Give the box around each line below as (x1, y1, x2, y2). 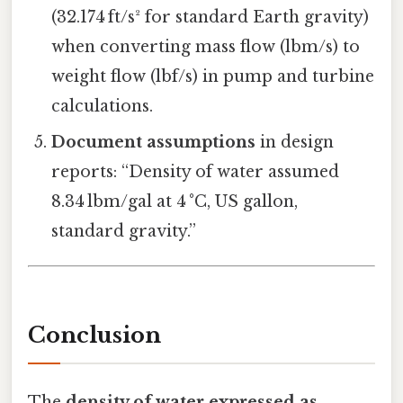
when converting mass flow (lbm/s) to (51, 37, 361, 58)
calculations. (51, 96, 154, 117)
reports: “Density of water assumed (51, 162, 340, 183)
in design (255, 132, 335, 153)
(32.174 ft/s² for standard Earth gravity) (51, 7, 370, 28)
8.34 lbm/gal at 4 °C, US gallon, (51, 192, 299, 212)
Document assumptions (51, 132, 256, 153)
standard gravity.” (51, 221, 197, 242)
